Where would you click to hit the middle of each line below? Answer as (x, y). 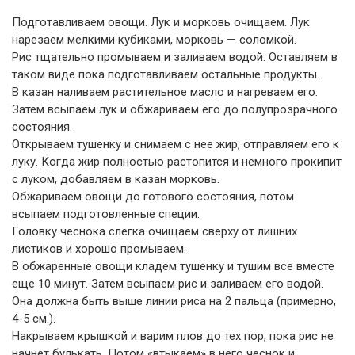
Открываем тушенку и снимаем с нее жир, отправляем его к (176, 144)
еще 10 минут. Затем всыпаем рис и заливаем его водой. (168, 284)
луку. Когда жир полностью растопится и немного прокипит (177, 162)
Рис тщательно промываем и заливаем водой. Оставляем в (175, 57)
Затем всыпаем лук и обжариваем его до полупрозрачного (175, 109)
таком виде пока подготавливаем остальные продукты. (166, 74)
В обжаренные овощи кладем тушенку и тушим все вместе (173, 266)
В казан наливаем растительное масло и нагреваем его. (165, 92)
